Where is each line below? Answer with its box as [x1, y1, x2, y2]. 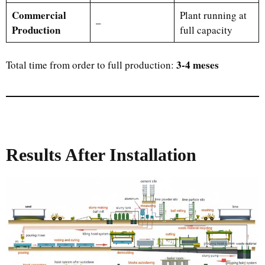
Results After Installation [6, 145, 196, 164]
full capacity [179, 22, 232, 37]
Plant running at [179, 8, 247, 22]
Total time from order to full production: [6, 58, 176, 72]
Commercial [11, 7, 66, 22]
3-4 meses [176, 57, 219, 72]
